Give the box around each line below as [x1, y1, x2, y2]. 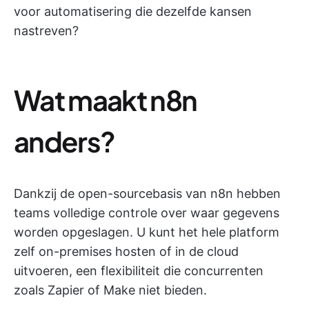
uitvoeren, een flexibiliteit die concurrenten [14, 263, 263, 278]
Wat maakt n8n [14, 81, 197, 117]
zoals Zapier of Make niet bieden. [14, 282, 207, 297]
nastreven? [14, 23, 79, 38]
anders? [14, 123, 115, 159]
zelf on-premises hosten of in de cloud [14, 243, 239, 259]
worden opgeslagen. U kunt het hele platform [14, 224, 279, 239]
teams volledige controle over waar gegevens [14, 205, 279, 220]
